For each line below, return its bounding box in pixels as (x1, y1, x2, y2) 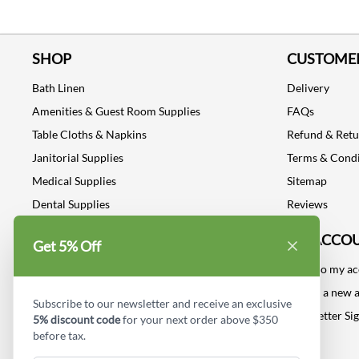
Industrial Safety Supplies (32, 220, 157, 234)
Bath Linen (32, 81, 85, 95)
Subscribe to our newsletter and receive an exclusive (33, 296, 292, 310)
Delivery (287, 81, 329, 95)
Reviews (287, 197, 328, 211)
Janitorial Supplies (32, 151, 123, 164)
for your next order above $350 (120, 313, 278, 326)
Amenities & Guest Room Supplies (32, 104, 200, 118)
